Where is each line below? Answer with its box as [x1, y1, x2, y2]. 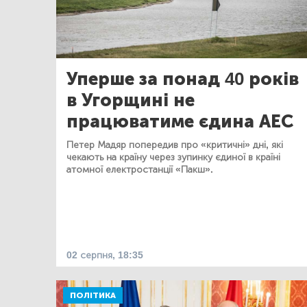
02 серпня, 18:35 [66, 249, 143, 261]
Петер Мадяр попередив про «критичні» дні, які [66, 138, 283, 151]
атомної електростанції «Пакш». [66, 163, 213, 175]
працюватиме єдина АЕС [66, 110, 293, 132]
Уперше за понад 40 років [66, 68, 299, 90]
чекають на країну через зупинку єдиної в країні [66, 151, 280, 163]
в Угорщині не [66, 89, 195, 111]
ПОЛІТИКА [70, 290, 116, 300]
